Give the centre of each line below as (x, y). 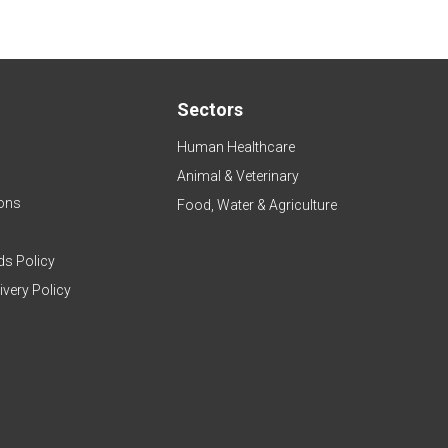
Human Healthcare (235, 147)
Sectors (209, 110)
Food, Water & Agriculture (256, 205)
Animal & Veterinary (237, 176)
